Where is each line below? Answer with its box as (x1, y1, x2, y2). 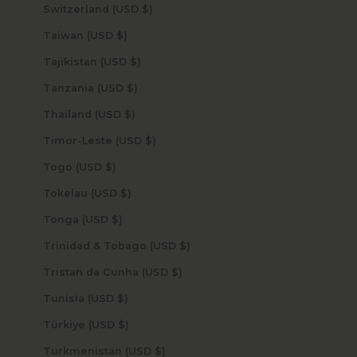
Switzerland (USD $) (141, 3, 153, 16)
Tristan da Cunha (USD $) (171, 266, 182, 279)
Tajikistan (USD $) (129, 56, 141, 69)
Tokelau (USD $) (120, 187, 131, 200)
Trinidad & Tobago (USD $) (178, 240, 190, 253)
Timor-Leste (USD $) (144, 135, 156, 147)
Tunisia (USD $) (116, 292, 128, 305)
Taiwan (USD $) (116, 29, 127, 42)
